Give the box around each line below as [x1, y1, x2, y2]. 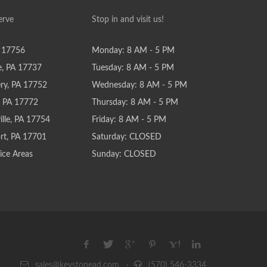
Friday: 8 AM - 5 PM [92, 116, 167, 124]
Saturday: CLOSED [92, 133, 162, 141]
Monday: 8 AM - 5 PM [92, 46, 175, 55]
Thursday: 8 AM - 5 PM [92, 98, 179, 107]
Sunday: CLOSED [92, 150, 157, 159]
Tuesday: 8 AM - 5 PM [92, 64, 175, 72]
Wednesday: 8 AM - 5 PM [92, 81, 188, 89]
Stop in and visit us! [92, 15, 164, 24]
